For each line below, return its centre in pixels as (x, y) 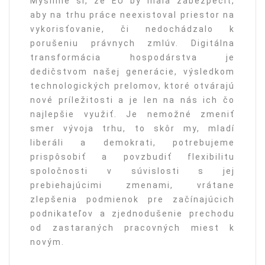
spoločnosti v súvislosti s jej (132, 171)
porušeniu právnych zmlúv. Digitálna (132, 43)
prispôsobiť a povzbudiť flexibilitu (132, 157)
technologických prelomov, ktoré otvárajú (132, 86)
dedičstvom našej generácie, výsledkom (132, 72)
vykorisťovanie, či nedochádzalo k (132, 29)
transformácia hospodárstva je (132, 58)
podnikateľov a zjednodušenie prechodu (132, 214)
